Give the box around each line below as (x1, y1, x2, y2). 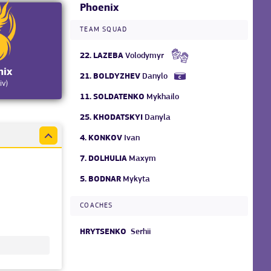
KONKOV (88, 134, 123, 143)
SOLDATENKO (93, 93, 145, 102)
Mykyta (123, 175, 151, 184)
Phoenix (80, 2, 119, 15)
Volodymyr (125, 51, 165, 61)
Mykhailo (146, 93, 180, 102)
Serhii (131, 227, 151, 237)
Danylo (142, 72, 168, 82)
